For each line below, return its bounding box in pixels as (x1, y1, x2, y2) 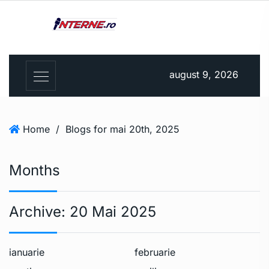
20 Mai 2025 (70, 203, 156, 221)
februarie (134, 246, 175, 259)
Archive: (9, 203, 70, 221)
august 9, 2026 (169, 68, 238, 81)
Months (9, 162, 60, 180)
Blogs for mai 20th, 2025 (65, 123, 180, 136)
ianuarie (9, 246, 44, 259)
